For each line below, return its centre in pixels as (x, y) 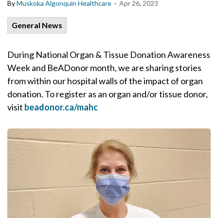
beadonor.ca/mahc (61, 107)
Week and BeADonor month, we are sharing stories (104, 68)
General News (37, 25)
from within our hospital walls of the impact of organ (105, 81)
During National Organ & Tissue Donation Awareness (109, 54)
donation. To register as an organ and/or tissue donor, (108, 94)
